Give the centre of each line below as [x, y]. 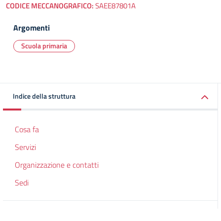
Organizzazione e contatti [57, 165]
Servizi [25, 147]
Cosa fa [27, 129]
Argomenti [32, 28]
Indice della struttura [44, 96]
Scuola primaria [44, 46]
